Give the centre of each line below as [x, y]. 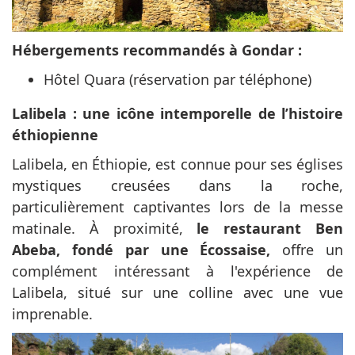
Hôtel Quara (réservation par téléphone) [177, 79]
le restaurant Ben [270, 228]
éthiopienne [55, 134]
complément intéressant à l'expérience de [177, 271]
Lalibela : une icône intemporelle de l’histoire [177, 113]
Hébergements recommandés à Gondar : [157, 50]
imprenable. [52, 313]
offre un [307, 249]
